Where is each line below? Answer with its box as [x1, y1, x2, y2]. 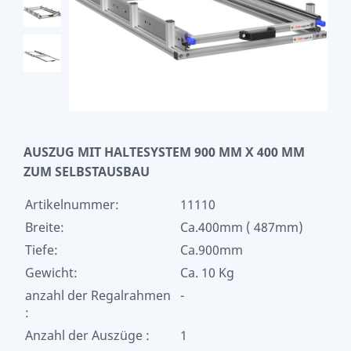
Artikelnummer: [25, 196, 119, 213]
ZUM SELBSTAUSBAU [24, 163, 150, 180]
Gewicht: [25, 264, 78, 281]
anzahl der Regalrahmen [25, 287, 171, 304]
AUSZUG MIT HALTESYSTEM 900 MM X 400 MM [24, 143, 305, 161]
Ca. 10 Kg [180, 264, 234, 281]
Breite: [25, 219, 64, 236]
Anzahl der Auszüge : [25, 327, 150, 344]
